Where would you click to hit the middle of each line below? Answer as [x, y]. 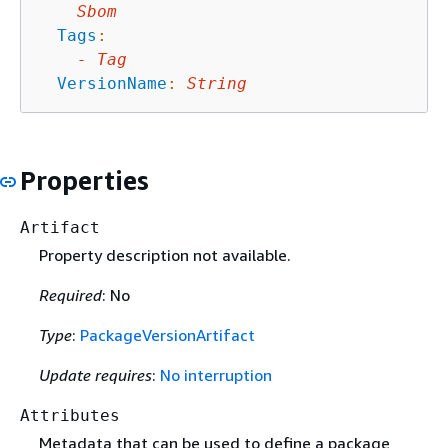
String [217, 83]
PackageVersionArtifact [167, 335]
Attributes [70, 416]
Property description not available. [164, 255]
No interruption [215, 375]
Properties [84, 180]
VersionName [112, 83]
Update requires [95, 375]
